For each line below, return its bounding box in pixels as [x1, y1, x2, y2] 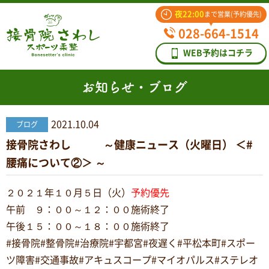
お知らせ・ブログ [82, 80, 187, 94]
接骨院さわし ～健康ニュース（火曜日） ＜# [6, 139, 253, 150]
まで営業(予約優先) [204, 11, 262, 17]
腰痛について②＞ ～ [6, 157, 106, 168]
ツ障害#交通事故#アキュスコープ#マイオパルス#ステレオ [6, 255, 258, 265]
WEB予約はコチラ [183, 49, 253, 57]
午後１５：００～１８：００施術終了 [6, 222, 169, 231]
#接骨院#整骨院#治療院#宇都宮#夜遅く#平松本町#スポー [6, 238, 255, 248]
